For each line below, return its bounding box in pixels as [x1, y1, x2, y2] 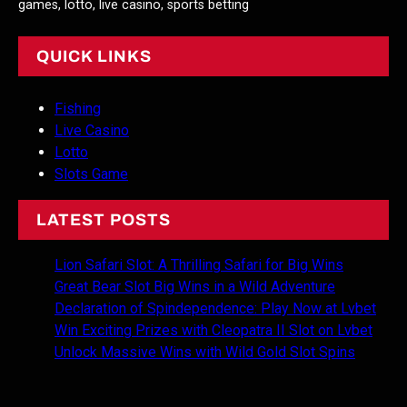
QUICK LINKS [36, 46, 152, 65]
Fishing [55, 99, 101, 117]
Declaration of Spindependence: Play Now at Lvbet [55, 299, 376, 317]
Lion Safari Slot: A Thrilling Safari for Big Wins [55, 255, 343, 273]
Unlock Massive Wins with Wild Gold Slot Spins [55, 342, 355, 361]
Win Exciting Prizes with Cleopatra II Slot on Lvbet [55, 321, 372, 339]
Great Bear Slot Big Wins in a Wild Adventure [55, 277, 335, 295]
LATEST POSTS [36, 210, 171, 229]
